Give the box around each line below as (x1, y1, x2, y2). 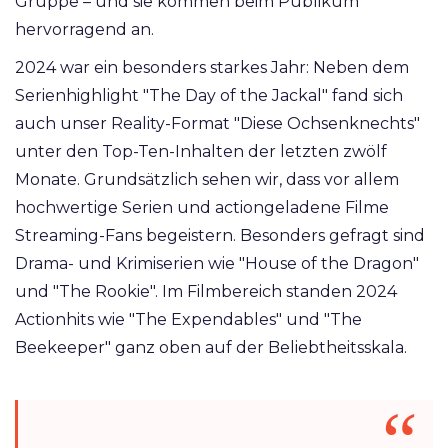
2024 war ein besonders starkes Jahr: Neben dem (15, 58, 409, 78)
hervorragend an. (15, 20, 154, 40)
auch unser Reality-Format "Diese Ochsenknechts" (15, 114, 420, 134)
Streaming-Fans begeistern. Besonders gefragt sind (15, 226, 425, 246)
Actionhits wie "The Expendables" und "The (15, 310, 362, 330)
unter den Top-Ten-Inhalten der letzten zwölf (15, 142, 387, 162)
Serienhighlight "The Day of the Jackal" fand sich (15, 86, 403, 106)
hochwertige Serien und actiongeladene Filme (15, 198, 389, 218)
